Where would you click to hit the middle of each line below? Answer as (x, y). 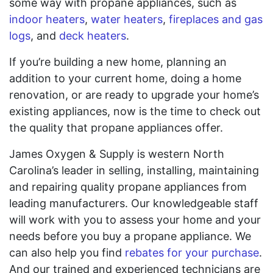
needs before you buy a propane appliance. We (130, 236)
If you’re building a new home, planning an (118, 62)
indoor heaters (47, 19)
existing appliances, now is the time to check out (135, 111)
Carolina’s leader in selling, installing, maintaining (134, 170)
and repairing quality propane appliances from (128, 187)
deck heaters (93, 36)
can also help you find (67, 253)
